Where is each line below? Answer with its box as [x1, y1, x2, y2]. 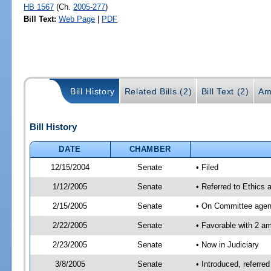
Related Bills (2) [124, 87, 192, 97]
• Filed [195, 162, 218, 172]
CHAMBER [129, 144, 172, 154]
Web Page [59, 14, 96, 24]
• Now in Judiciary [195, 240, 259, 249]
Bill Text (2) [201, 87, 249, 97]
